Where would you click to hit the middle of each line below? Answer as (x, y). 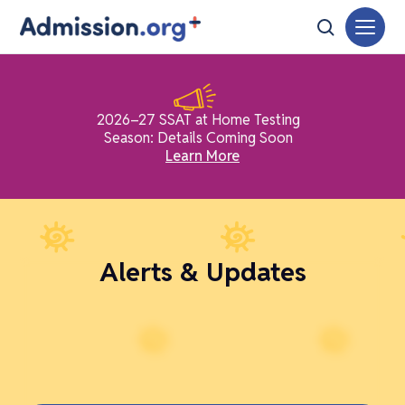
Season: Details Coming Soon (198, 138)
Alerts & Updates (202, 272)
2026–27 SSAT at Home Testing (198, 120)
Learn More (202, 156)
